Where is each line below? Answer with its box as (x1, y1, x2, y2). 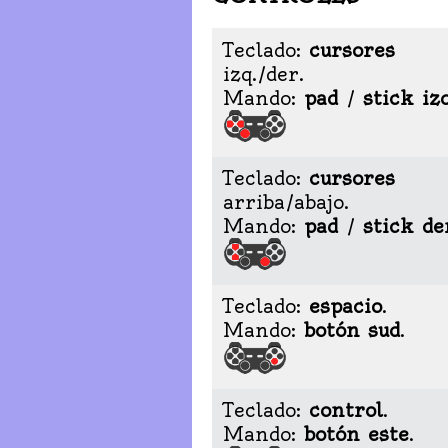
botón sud (303, 317, 400, 342)
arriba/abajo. (222, 189, 349, 214)
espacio (308, 293, 382, 318)
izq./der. (222, 61, 304, 86)
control (308, 397, 383, 422)
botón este (303, 421, 409, 446)
